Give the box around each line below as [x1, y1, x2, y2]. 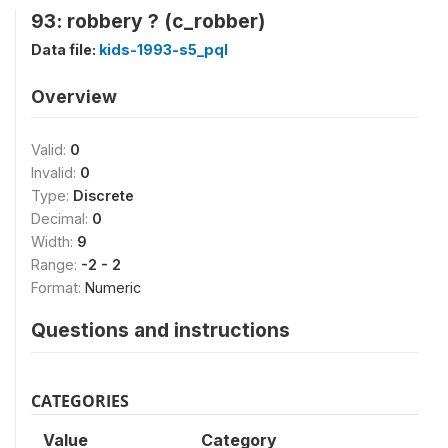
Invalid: [31, 164, 80, 181]
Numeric [85, 279, 141, 296]
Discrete [73, 187, 134, 204]
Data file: [31, 41, 99, 58]
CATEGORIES [31, 390, 129, 412]
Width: [31, 233, 77, 250]
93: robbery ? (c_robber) [31, 9, 265, 33]
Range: [31, 256, 81, 273]
